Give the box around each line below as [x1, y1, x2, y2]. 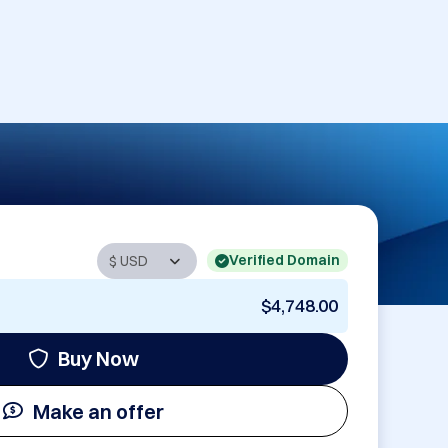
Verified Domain [229, 251, 340, 270]
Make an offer [32, 398, 164, 424]
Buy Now [57, 346, 139, 372]
